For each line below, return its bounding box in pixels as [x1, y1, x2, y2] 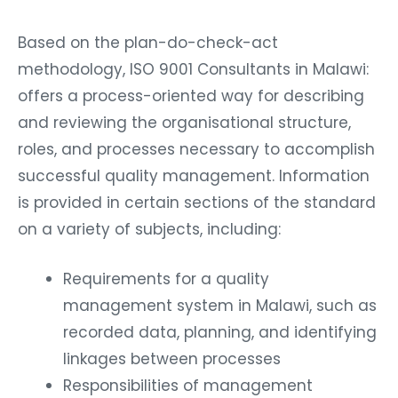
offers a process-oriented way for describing [18, 85, 364, 107]
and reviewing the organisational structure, [18, 112, 351, 134]
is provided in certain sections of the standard [18, 192, 376, 214]
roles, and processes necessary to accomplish [18, 139, 375, 161]
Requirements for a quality [63, 268, 269, 291]
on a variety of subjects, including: [18, 219, 281, 241]
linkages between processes [63, 348, 281, 370]
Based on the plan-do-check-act [18, 32, 278, 54]
